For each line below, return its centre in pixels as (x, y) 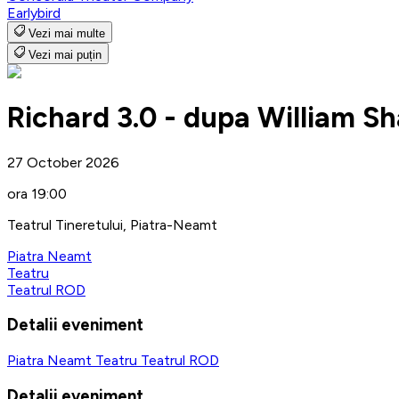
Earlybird (34, 12)
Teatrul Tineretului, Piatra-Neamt (112, 224)
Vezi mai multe (67, 33)
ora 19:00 (37, 193)
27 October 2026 (63, 162)
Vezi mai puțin (65, 54)
